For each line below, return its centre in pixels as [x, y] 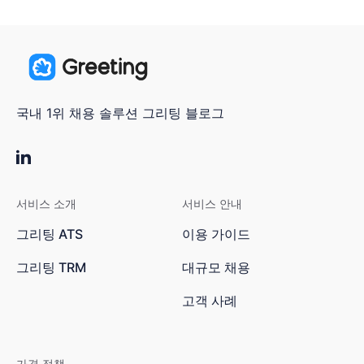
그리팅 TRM [51, 268]
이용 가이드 [216, 234]
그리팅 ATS [50, 234]
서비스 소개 [46, 204]
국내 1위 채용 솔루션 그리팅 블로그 [120, 113]
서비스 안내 [212, 204]
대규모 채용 [216, 268]
